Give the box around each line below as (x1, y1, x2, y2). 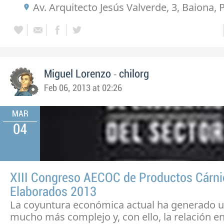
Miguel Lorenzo (44, 67, 111, 80)
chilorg (119, 67, 149, 80)
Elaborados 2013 (10, 184, 96, 199)
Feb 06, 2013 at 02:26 (44, 83, 122, 93)
